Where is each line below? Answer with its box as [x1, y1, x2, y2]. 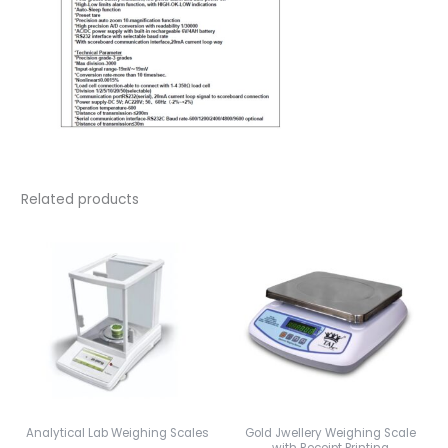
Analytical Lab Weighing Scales [26, 424, 210, 441]
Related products [21, 190, 140, 210]
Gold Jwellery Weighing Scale [244, 424, 416, 441]
